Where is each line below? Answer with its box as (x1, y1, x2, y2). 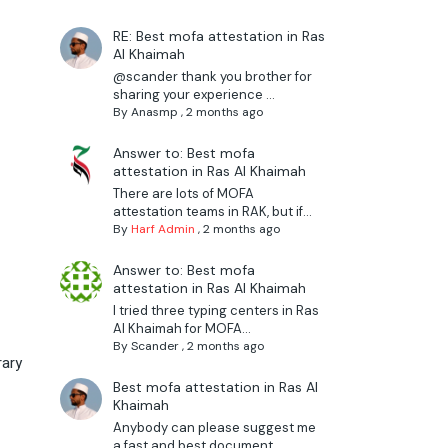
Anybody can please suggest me (112, 419, 316, 437)
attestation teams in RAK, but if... (112, 203, 312, 221)
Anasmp (130, 104, 178, 121)
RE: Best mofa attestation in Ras (112, 27, 325, 46)
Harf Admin (130, 221, 195, 238)
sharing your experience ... (112, 86, 275, 104)
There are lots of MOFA (112, 185, 254, 203)
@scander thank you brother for (112, 68, 312, 86)
